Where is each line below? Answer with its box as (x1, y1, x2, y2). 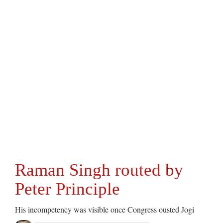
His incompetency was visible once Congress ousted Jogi (15, 204, 194, 215)
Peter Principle (15, 179, 120, 199)
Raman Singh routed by (15, 160, 183, 180)
